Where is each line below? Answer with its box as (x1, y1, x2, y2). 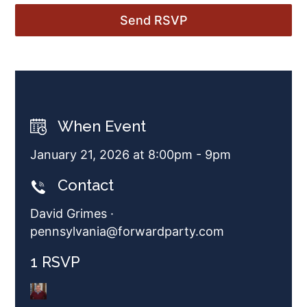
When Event (58, 117, 146, 135)
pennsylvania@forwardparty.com (30, 224, 224, 238)
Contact (58, 176, 114, 194)
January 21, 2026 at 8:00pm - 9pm (30, 147, 231, 162)
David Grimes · (30, 206, 114, 221)
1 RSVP (30, 253, 80, 271)
